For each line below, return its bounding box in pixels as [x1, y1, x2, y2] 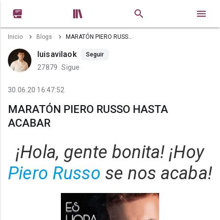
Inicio [8, 33, 23, 40]
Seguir [85, 51, 104, 58]
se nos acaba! [100, 163, 212, 184]
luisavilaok [37, 50, 77, 59]
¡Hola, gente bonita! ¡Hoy [16, 142, 204, 163]
